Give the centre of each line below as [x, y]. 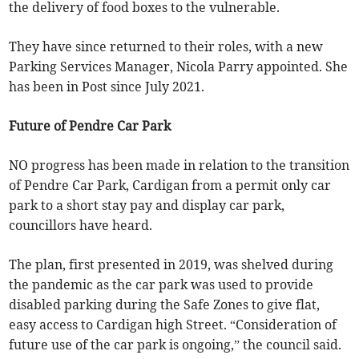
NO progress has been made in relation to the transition [179, 165]
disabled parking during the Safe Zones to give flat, [165, 305]
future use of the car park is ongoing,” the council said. [175, 345]
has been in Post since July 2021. [107, 87]
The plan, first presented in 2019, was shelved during [171, 265]
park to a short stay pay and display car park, [147, 206]
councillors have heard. [81, 226]
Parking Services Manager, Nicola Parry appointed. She [179, 67]
